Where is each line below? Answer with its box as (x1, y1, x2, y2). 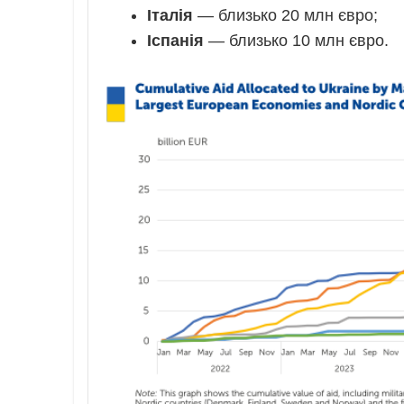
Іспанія (146, 32, 204, 50)
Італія (146, 6, 193, 25)
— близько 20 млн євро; (192, 6, 378, 25)
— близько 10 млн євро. (203, 32, 389, 50)
